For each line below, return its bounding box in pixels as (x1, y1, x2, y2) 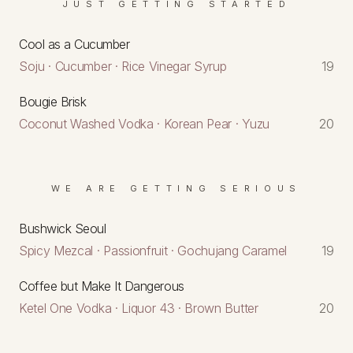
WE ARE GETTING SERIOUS (50, 182, 303, 194)
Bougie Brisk (19, 93, 87, 110)
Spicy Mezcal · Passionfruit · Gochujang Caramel (19, 242, 287, 258)
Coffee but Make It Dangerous (19, 277, 184, 294)
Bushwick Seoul (19, 220, 106, 236)
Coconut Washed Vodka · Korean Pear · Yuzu (19, 115, 269, 132)
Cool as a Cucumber (19, 35, 130, 52)
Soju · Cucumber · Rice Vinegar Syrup (19, 58, 227, 74)
